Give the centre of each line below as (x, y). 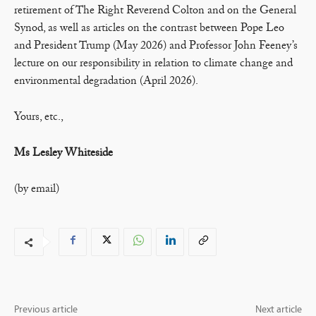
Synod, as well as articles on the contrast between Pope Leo (149, 29)
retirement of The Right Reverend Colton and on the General (155, 11)
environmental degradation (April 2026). (106, 81)
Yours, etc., (39, 117)
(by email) (37, 189)
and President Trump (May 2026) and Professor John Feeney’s (156, 46)
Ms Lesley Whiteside (66, 153)
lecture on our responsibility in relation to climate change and (153, 64)
